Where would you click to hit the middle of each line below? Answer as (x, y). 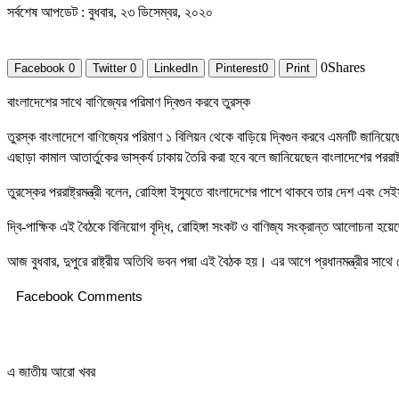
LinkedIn (176, 69)
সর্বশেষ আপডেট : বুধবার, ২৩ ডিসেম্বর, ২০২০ (110, 12)
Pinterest (239, 69)
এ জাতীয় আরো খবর (51, 372)
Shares (346, 68)
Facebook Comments (79, 297)
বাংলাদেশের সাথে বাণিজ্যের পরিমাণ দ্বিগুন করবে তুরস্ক (129, 102)
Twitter (110, 69)
